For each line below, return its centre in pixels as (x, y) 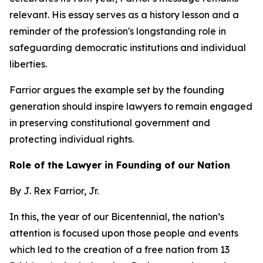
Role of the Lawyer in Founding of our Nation (120, 165)
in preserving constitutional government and (110, 123)
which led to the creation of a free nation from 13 (119, 249)
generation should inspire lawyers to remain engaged (131, 106)
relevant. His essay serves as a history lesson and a (124, 15)
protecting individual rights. (72, 139)
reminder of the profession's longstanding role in (118, 31)
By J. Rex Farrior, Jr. (54, 191)
